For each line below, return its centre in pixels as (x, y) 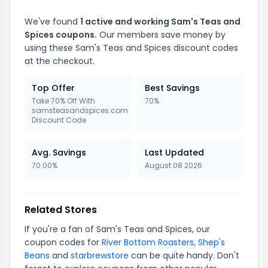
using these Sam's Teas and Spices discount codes (131, 48)
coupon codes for (63, 242)
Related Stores (61, 210)
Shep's (211, 242)
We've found (52, 22)
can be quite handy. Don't (184, 255)
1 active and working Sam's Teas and (160, 22)
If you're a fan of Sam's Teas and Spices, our (117, 229)
